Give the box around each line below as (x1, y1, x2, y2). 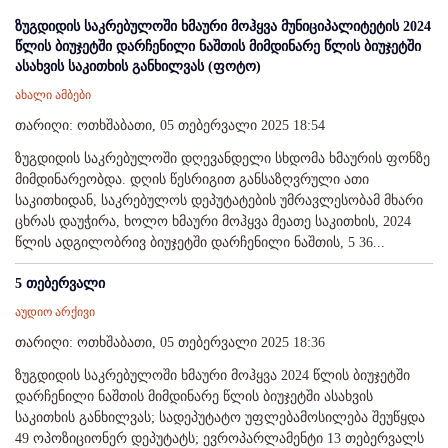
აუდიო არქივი (15, 305, 95, 320)
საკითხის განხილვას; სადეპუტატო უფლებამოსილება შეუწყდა (15, 410, 425, 426)
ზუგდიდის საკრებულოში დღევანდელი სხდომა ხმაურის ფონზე (15, 151, 430, 167)
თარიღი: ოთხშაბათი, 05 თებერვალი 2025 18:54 (15, 118, 325, 134)
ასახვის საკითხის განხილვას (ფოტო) (15, 59, 261, 75)
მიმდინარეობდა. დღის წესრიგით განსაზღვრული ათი (15, 172, 369, 188)
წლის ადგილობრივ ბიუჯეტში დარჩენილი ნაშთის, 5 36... (15, 235, 385, 251)
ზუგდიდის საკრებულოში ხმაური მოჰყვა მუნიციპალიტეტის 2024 (15, 19, 431, 35)
